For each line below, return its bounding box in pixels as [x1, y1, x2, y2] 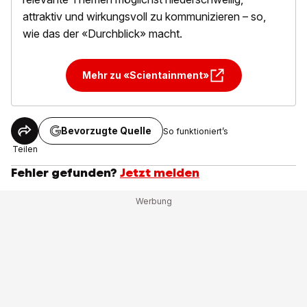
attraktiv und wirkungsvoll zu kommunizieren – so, [23, 10, 266, 23]
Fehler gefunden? [11, 165, 117, 180]
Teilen [12, 144, 38, 154]
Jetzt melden [120, 165, 199, 180]
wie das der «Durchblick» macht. [23, 27, 182, 40]
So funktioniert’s [163, 125, 228, 136]
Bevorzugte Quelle [61, 125, 151, 136]
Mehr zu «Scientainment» [82, 69, 209, 81]
